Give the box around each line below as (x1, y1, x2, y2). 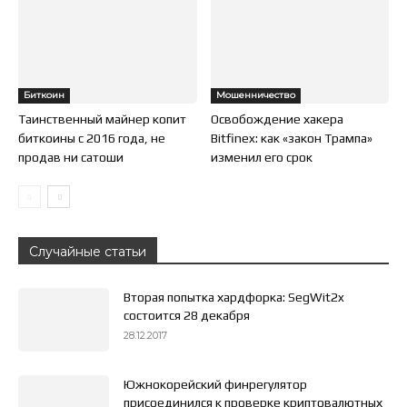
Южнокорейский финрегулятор (124, 376, 307, 392)
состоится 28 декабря (124, 307, 250, 323)
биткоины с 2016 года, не (18, 130, 165, 145)
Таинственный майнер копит (18, 111, 186, 126)
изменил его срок (210, 149, 313, 164)
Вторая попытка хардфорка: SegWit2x (124, 289, 344, 304)
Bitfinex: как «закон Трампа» (210, 130, 372, 145)
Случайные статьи (29, 243, 146, 260)
